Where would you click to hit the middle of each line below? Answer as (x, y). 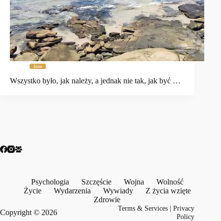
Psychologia (50, 182)
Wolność (170, 182)
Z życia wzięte (168, 191)
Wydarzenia (72, 191)
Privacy (184, 208)
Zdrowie (107, 200)
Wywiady (118, 191)
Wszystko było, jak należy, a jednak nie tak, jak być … (95, 81)
